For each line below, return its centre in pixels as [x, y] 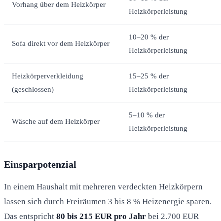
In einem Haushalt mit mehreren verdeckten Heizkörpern [103, 186]
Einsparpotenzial [40, 164]
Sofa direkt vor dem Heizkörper [61, 43]
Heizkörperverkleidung [48, 76]
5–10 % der [147, 115]
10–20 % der [149, 37]
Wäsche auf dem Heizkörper [56, 121]
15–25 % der [149, 76]
